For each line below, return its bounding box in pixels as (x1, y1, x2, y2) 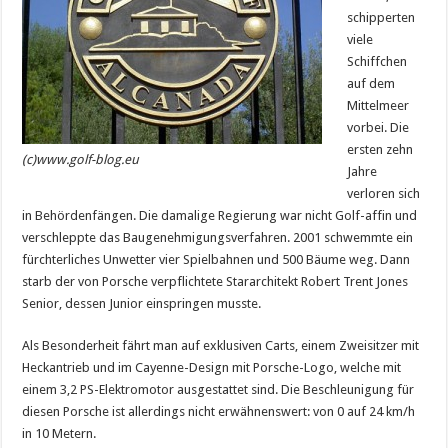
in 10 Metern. (22, 426, 97, 441)
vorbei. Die (347, 120, 410, 135)
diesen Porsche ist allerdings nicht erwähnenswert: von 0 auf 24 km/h (22, 404, 416, 419)
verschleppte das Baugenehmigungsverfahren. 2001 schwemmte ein (22, 230, 414, 245)
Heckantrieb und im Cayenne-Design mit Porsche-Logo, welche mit (22, 360, 402, 375)
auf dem (347, 76, 396, 91)
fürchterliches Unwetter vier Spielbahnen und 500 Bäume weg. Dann (22, 252, 411, 267)
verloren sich (347, 186, 421, 201)
